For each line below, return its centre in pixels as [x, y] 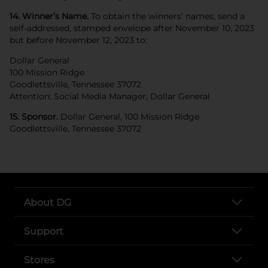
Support [44, 231]
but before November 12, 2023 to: [81, 40]
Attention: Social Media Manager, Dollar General [110, 96]
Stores [39, 260]
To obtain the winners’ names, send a [167, 16]
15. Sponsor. [34, 116]
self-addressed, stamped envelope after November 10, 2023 [132, 28]
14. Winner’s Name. [49, 16]
